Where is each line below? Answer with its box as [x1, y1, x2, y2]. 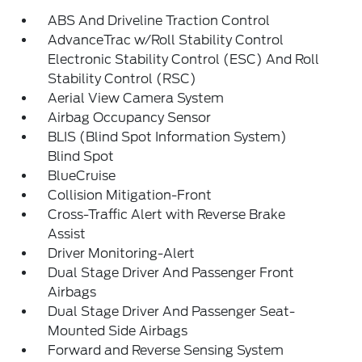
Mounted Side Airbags [48, 323, 188, 339]
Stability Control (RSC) [48, 71, 197, 86]
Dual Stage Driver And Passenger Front [48, 265, 295, 280]
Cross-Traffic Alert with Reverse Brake [48, 207, 286, 222]
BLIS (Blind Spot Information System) [48, 129, 288, 145]
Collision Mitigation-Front [48, 187, 213, 203]
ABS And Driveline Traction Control [48, 13, 271, 28]
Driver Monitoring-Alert [48, 246, 196, 261]
